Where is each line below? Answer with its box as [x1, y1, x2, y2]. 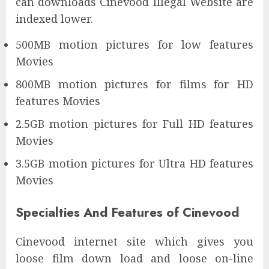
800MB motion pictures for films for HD [16, 77, 253, 92]
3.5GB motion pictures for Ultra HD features [16, 156, 253, 171]
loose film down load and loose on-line [16, 251, 253, 266]
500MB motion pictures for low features [16, 37, 253, 52]
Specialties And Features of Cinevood [16, 203, 239, 222]
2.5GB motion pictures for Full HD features [16, 116, 253, 131]
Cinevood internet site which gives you [16, 234, 253, 249]
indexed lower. [16, 11, 93, 26]
